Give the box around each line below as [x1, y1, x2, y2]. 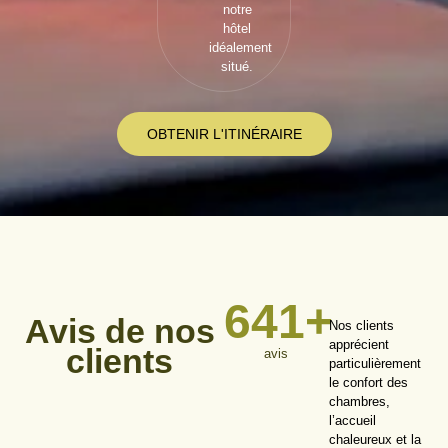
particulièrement [328, 356, 421, 372]
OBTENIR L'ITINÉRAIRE [146, 125, 302, 142]
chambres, [328, 394, 390, 410]
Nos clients [328, 318, 394, 334]
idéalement [208, 39, 272, 55]
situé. [221, 58, 253, 74]
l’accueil [328, 413, 376, 429]
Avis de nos [24, 312, 215, 351]
